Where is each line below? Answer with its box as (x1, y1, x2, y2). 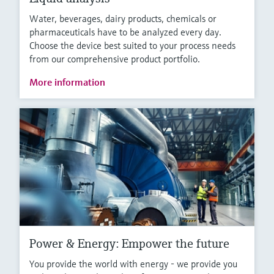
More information (29, 76, 105, 89)
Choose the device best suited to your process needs (29, 39, 235, 52)
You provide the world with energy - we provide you (29, 257, 237, 270)
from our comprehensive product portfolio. (29, 53, 200, 65)
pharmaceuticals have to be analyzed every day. (29, 26, 221, 39)
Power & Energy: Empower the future (29, 236, 229, 252)
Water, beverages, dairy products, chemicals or (29, 12, 217, 25)
